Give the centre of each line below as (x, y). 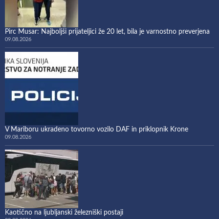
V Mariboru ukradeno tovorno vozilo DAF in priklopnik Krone (97, 129)
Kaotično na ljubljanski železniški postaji (64, 212)
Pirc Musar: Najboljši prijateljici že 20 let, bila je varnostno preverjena (107, 32)
